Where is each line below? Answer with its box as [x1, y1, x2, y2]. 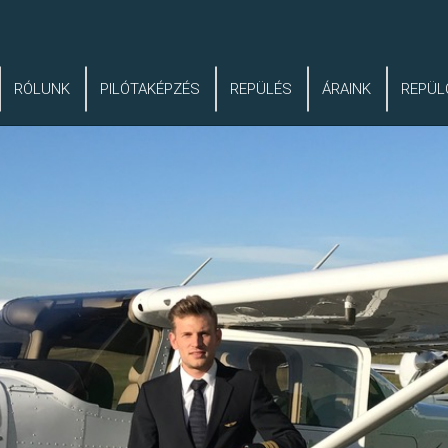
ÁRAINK [322, 80, 372, 99]
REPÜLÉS [230, 80, 293, 99]
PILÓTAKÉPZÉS [100, 80, 201, 99]
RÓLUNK [14, 80, 71, 99]
